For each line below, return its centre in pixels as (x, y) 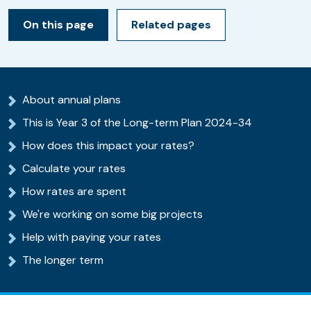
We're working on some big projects (112, 215)
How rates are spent (76, 192)
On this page (58, 25)
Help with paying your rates (92, 237)
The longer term (64, 260)
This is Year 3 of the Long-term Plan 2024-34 (138, 123)
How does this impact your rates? (111, 146)
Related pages (171, 25)
